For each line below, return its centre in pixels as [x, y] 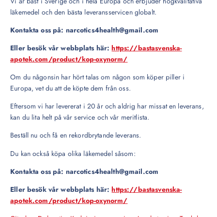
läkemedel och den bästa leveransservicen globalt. [84, 12]
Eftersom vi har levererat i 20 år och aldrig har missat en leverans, [107, 106]
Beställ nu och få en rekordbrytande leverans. [76, 135]
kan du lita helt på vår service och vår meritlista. [80, 117]
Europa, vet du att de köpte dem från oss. [70, 88]
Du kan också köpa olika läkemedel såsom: [73, 153]
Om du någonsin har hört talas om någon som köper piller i [98, 77]
